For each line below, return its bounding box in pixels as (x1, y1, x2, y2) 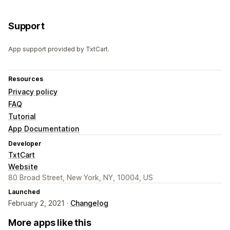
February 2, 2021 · (8, 199, 70, 208)
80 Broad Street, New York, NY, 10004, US (8, 173, 153, 182)
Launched (8, 188, 40, 196)
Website (8, 162, 38, 171)
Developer (8, 140, 42, 148)
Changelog (70, 199, 108, 208)
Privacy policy (8, 87, 57, 97)
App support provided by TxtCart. (8, 45, 109, 53)
